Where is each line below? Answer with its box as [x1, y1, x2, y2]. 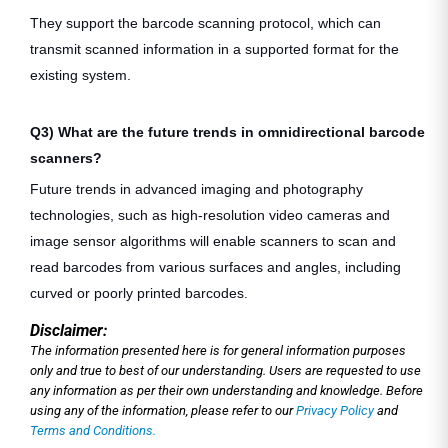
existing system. [30, 66, 131, 83]
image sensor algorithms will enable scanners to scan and [30, 232, 396, 249]
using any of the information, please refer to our [30, 402, 296, 418]
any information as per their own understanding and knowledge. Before [30, 382, 423, 398]
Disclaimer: [30, 320, 107, 340]
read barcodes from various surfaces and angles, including [30, 258, 401, 275]
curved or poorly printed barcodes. [30, 284, 248, 301]
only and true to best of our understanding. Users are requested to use [30, 362, 421, 378]
